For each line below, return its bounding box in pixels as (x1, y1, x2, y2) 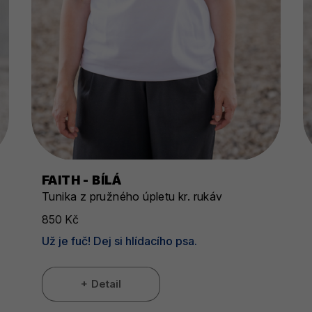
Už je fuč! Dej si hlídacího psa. (41, 234, 197, 249)
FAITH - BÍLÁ (41, 173, 122, 188)
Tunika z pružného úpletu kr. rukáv (41, 189, 223, 204)
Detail (91, 277, 121, 291)
